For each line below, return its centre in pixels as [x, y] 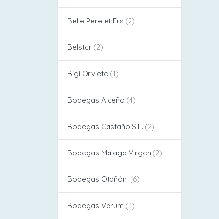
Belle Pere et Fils [96, 21]
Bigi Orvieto [88, 73]
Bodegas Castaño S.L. [105, 126]
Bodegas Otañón [98, 179]
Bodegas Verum [96, 205]
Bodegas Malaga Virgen [109, 153]
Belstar [80, 47]
